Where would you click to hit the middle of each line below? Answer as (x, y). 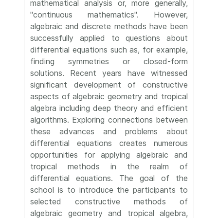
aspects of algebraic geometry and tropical (109, 96)
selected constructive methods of (109, 201)
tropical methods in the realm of (109, 166)
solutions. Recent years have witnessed (109, 73)
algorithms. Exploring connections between (109, 120)
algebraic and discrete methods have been (109, 26)
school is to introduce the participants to (109, 190)
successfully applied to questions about (109, 38)
